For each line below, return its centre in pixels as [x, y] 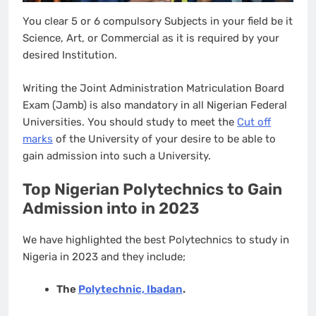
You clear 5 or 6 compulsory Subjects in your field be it [158, 22]
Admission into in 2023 [111, 209]
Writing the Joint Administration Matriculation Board [153, 88]
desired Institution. [71, 55]
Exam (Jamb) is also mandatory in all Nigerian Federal [155, 105]
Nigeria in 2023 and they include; [104, 256]
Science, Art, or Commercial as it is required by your [151, 38]
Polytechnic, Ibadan [130, 290]
